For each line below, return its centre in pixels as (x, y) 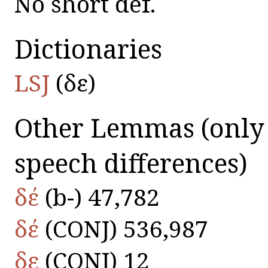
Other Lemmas (108, 127)
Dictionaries (88, 48)
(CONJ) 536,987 (124, 228)
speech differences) (131, 163)
